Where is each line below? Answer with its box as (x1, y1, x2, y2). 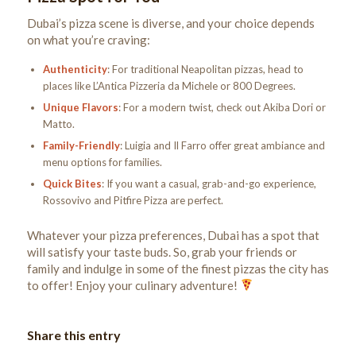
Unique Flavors (42, 100, 118, 114)
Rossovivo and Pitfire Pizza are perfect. (42, 193, 223, 207)
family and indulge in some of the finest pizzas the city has (26, 261, 329, 276)
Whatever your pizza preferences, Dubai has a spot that (26, 227, 319, 242)
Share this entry (26, 327, 121, 342)
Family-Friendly (42, 138, 120, 152)
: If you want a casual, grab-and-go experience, (101, 176, 316, 190)
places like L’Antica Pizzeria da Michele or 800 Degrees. (42, 79, 296, 92)
